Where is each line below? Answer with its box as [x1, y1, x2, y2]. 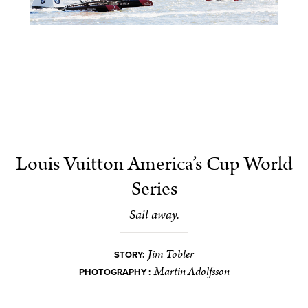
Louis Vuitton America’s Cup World [15, 150, 293, 178]
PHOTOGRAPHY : [78, 266, 151, 278]
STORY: [114, 249, 144, 261]
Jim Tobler [148, 245, 194, 263]
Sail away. [129, 205, 179, 224]
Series [131, 175, 177, 203]
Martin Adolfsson [153, 263, 230, 280]
